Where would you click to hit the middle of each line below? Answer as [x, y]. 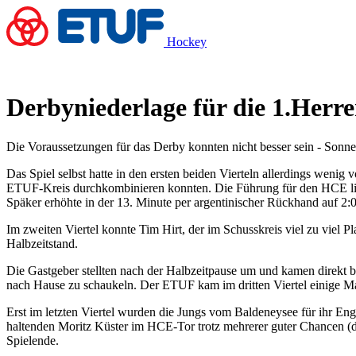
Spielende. [33, 340]
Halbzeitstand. [42, 243]
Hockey [187, 42]
